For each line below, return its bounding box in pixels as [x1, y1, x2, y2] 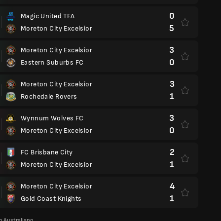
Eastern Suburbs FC [21, 58, 84, 67]
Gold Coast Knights [21, 194, 82, 203]
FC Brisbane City [21, 148, 73, 156]
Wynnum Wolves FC [21, 114, 84, 122]
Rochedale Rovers [21, 92, 77, 101]
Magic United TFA [21, 12, 75, 20]
